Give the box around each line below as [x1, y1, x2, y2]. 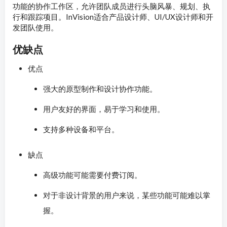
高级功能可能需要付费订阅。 [43, 170, 142, 179]
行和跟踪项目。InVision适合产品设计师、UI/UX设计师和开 [13, 12, 213, 21]
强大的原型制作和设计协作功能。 [43, 84, 157, 93]
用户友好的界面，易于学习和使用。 [43, 104, 165, 113]
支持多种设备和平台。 [43, 124, 119, 134]
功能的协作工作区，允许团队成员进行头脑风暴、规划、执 [13, 1, 210, 11]
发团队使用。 [13, 22, 58, 32]
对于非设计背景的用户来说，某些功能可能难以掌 [43, 190, 210, 200]
